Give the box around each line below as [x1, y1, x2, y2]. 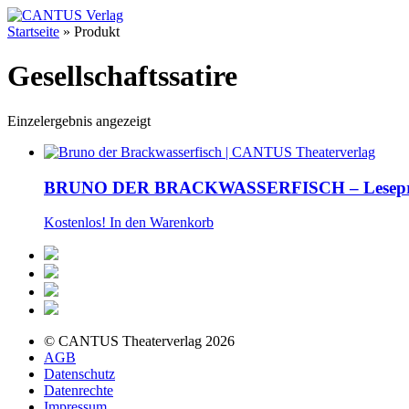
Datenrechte [44, 383, 113, 399]
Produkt [74, 24, 120, 39]
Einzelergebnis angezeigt [7, 112, 151, 129]
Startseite [7, 24, 59, 39]
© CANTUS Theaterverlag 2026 [44, 333, 235, 350]
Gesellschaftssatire [7, 59, 237, 93]
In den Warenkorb [110, 215, 214, 231]
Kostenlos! [44, 215, 106, 231]
